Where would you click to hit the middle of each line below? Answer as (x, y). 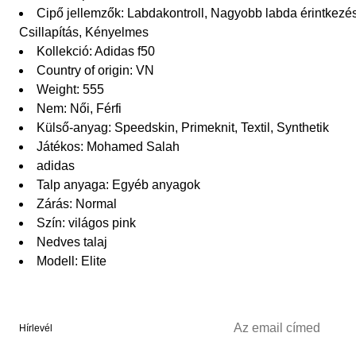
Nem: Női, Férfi (79, 109)
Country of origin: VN (95, 71)
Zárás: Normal (77, 204)
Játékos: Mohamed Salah (108, 147)
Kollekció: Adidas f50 (96, 52)
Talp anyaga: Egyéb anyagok (118, 185)
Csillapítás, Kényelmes (84, 33)
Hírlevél (36, 329)
